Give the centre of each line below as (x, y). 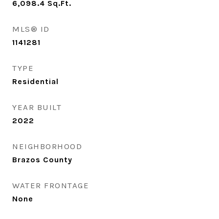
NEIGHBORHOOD (47, 146)
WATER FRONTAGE (51, 185)
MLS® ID (31, 29)
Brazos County (42, 160)
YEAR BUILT (37, 107)
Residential (35, 81)
